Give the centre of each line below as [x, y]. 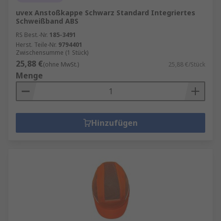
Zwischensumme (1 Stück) [52, 53]
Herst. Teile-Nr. [36, 45]
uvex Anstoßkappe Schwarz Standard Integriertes [106, 13]
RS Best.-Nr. [32, 35]
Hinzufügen [114, 123]
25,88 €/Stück [187, 64]
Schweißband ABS [47, 21]
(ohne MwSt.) [61, 64]
